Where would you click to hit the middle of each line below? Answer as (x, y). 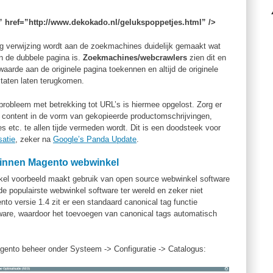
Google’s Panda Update (95, 139)
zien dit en (207, 58)
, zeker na (34, 139)
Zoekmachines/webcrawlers (135, 58)
